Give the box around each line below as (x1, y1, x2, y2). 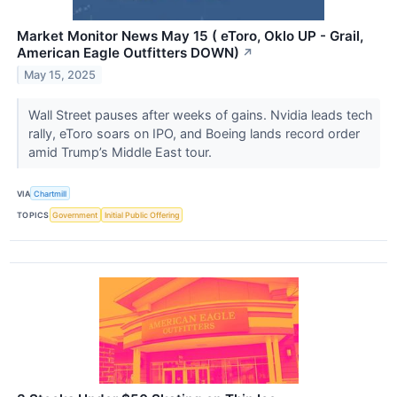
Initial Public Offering (104, 210, 180, 221)
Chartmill (34, 188, 67, 198)
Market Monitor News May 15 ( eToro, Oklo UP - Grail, (17, 27, 363, 45)
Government (52, 210, 98, 221)
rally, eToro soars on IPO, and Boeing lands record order (27, 126, 360, 142)
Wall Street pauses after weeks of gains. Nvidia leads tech (27, 107, 373, 123)
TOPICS (17, 210, 50, 221)
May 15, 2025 (24, 68, 97, 82)
